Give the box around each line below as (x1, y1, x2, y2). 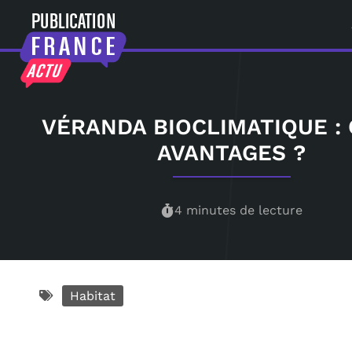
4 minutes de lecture (174, 202, 303, 218)
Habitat (70, 288, 115, 303)
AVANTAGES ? (157, 139, 306, 166)
